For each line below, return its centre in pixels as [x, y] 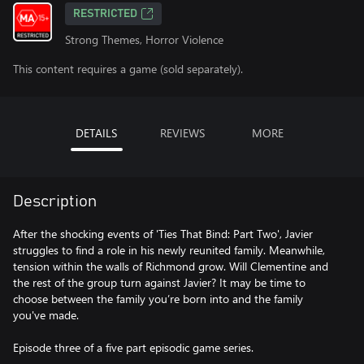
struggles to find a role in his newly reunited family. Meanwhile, [169, 250]
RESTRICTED [105, 14]
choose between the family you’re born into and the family [158, 299]
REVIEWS [182, 133]
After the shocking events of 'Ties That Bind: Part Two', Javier [163, 234]
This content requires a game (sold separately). [128, 69]
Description [55, 201]
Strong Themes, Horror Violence [144, 39]
